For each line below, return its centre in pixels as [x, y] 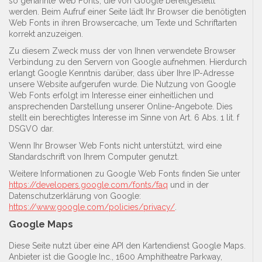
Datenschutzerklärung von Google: [75, 196]
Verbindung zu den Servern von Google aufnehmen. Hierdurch [128, 62]
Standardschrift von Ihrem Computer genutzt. [94, 157]
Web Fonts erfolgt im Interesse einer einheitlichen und [111, 96]
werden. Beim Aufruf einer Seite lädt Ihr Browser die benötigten [127, 12]
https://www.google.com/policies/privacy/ [92, 207]
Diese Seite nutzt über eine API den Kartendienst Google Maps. [127, 245]
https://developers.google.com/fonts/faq [88, 185]
